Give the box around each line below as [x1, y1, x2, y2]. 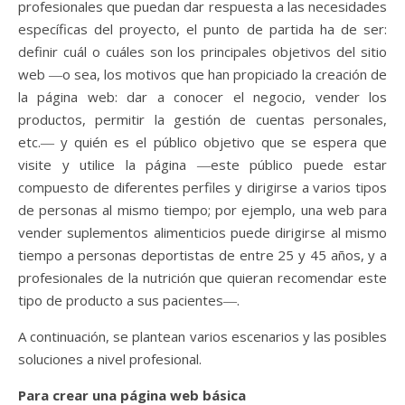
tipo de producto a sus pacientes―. [18, 290, 240, 309]
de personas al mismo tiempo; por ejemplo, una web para [18, 200, 387, 219]
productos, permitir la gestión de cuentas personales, [18, 109, 387, 128]
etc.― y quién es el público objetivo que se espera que [18, 132, 387, 151]
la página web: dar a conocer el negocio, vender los [18, 87, 387, 106]
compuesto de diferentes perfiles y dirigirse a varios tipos [18, 177, 387, 196]
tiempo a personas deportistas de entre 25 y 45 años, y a [18, 245, 387, 264]
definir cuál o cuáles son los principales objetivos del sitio [18, 42, 387, 61]
